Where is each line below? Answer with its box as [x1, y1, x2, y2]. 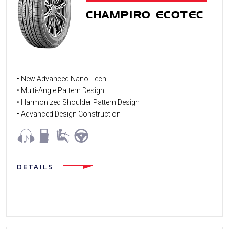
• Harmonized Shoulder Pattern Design [17, 98, 140, 107]
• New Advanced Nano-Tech [17, 75, 106, 83]
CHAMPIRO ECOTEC [86, 8, 204, 21]
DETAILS [17, 161, 54, 173]
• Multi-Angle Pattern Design [17, 86, 104, 95]
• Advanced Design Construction [17, 110, 121, 119]
